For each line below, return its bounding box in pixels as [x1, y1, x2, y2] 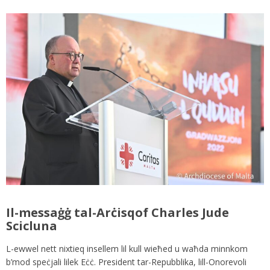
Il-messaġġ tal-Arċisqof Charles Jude [6, 204, 229, 221]
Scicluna [6, 218, 57, 234]
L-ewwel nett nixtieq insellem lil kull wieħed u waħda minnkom [6, 243, 248, 255]
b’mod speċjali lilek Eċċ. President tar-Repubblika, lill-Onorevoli [6, 256, 246, 268]
